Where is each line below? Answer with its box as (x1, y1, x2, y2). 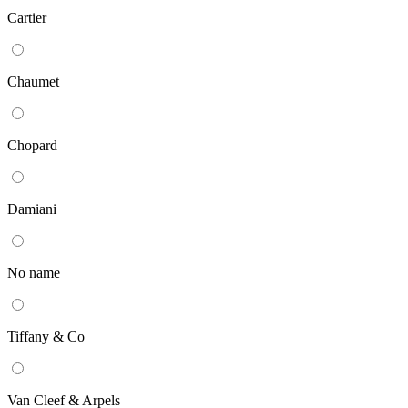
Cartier (7, 10, 46, 26)
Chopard (7, 138, 57, 154)
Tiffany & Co (7, 329, 85, 345)
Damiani (7, 201, 56, 218)
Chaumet (7, 74, 59, 90)
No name (7, 265, 60, 281)
